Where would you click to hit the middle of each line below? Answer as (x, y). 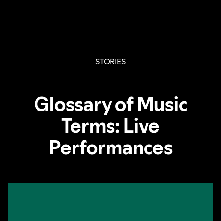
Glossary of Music (110, 104)
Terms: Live (110, 126)
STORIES (110, 61)
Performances (110, 147)
